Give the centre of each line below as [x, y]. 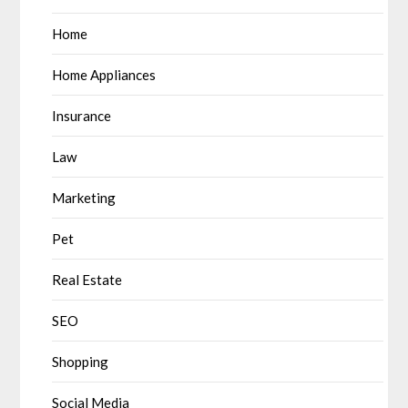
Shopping [81, 361]
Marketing [84, 197]
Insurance [82, 115]
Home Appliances [104, 74]
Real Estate [87, 279]
